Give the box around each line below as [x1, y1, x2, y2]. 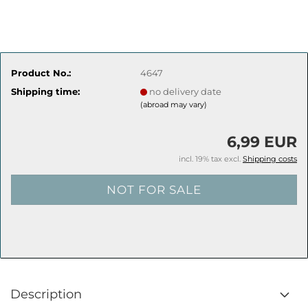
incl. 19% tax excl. [179, 154, 243, 164]
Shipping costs [243, 154, 297, 164]
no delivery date [149, 85, 222, 97]
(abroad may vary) [140, 99, 208, 109]
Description [10, 287, 82, 302]
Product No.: [11, 67, 71, 78]
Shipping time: [11, 85, 80, 97]
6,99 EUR [227, 133, 297, 151]
